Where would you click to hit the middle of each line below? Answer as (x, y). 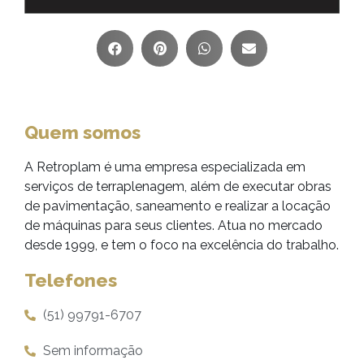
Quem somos (82, 132)
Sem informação (93, 351)
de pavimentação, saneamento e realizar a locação (178, 206)
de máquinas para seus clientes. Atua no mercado (173, 225)
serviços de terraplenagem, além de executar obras (178, 186)
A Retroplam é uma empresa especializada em (165, 167)
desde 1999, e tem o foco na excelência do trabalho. (182, 245)
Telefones (71, 280)
